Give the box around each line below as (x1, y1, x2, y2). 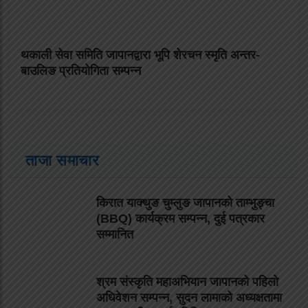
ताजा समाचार (25, 151, 100, 169)
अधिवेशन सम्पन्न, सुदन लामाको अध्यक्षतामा (96, 290, 282, 305)
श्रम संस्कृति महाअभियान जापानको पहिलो (96, 274, 278, 289)
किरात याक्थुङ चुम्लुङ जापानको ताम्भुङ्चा (96, 195, 274, 210)
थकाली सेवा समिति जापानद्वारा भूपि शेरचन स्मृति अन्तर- (21, 47, 260, 62)
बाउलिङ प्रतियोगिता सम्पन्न (21, 63, 141, 78)
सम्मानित (96, 227, 133, 241)
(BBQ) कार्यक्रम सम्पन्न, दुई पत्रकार (96, 211, 265, 225)
